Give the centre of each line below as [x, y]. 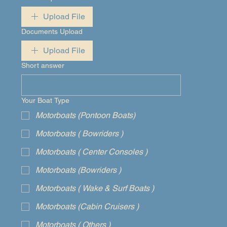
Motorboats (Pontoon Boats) [85, 115]
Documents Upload [52, 31]
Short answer [43, 65]
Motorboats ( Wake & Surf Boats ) [95, 188]
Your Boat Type [45, 100]
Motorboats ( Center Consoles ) [91, 152]
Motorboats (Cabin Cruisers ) [87, 206]
